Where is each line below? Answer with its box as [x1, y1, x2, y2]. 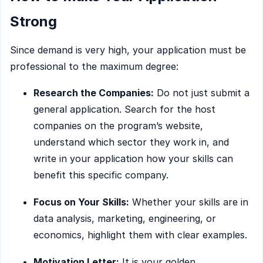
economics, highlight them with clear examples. [33, 229, 247, 241]
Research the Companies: [33, 87, 154, 99]
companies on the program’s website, [33, 120, 203, 132]
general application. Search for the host [33, 103, 215, 116]
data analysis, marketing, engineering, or [33, 213, 216, 225]
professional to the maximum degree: [10, 60, 178, 72]
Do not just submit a [154, 87, 249, 99]
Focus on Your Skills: [33, 196, 129, 208]
